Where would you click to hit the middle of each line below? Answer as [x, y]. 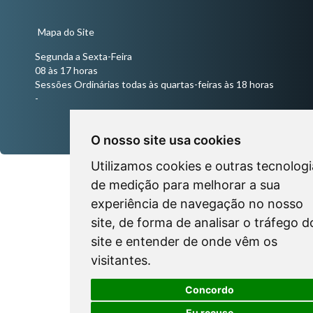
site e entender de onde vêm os [184, 241]
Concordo [210, 289]
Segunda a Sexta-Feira [83, 57]
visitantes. [121, 260]
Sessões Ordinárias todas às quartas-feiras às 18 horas [154, 85]
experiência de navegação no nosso [197, 204]
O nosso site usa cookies [166, 140]
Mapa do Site [66, 32]
